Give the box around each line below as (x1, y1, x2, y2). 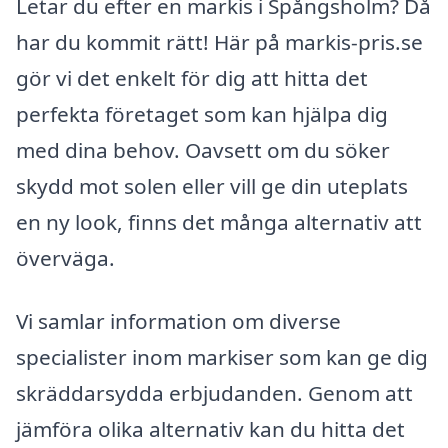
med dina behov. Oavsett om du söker (16, 135, 390, 164)
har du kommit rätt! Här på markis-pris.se (16, 27, 423, 56)
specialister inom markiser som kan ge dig (16, 343, 428, 372)
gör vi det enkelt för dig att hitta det (16, 63, 368, 92)
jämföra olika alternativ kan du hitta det (16, 415, 405, 444)
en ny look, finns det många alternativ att (16, 207, 422, 236)
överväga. (16, 243, 115, 272)
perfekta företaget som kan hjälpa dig (16, 99, 388, 128)
